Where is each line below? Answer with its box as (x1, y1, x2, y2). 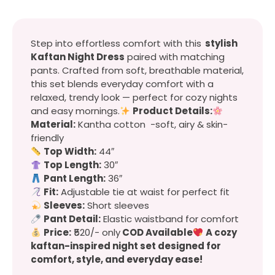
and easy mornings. (31, 104, 120, 118)
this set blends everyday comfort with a (31, 77, 214, 91)
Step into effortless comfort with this (31, 37, 201, 50)
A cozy (206, 226, 238, 239)
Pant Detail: (44, 212, 101, 226)
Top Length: (44, 158, 102, 172)
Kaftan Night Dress (31, 50, 125, 64)
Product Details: (133, 104, 213, 118)
